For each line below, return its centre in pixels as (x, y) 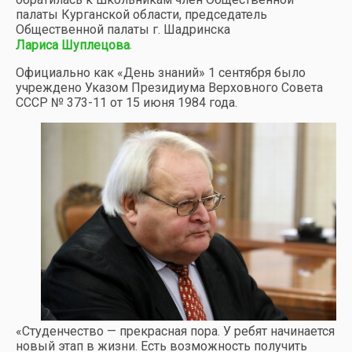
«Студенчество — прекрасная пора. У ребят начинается (175, 331)
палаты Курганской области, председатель (141, 14)
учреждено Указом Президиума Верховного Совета (169, 88)
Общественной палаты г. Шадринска (123, 29)
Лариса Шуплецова (73, 46)
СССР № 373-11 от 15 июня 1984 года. (126, 103)
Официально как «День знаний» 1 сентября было (161, 73)
